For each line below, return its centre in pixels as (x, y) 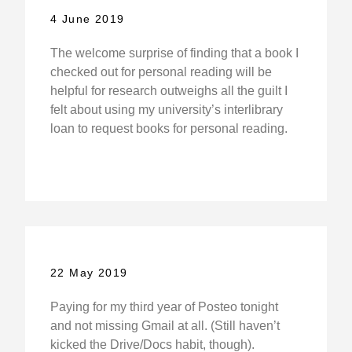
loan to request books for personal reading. (169, 129)
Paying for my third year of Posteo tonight (164, 307)
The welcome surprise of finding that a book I (174, 53)
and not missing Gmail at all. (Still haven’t (165, 326)
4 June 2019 (87, 19)
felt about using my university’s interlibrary (166, 110)
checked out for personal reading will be (161, 72)
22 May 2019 (89, 273)
